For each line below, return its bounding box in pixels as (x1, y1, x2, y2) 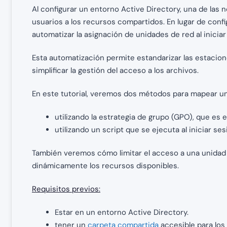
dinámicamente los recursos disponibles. (32, 160, 179, 171)
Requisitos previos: (32, 183, 100, 194)
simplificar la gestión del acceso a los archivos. (32, 65, 199, 75)
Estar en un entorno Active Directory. (55, 207, 188, 217)
